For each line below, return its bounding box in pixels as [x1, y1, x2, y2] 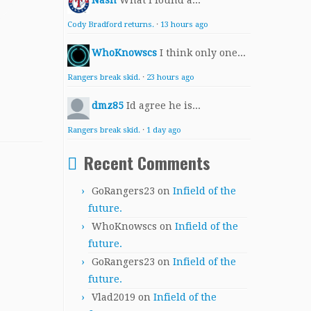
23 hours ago [146, 73, 194, 82]
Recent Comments [84, 150, 210, 175]
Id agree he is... [126, 100, 201, 111]
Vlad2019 [92, 292, 135, 303]
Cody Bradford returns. [67, 20, 154, 29]
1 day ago [146, 126, 181, 135]
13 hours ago [160, 20, 208, 29]
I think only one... [160, 47, 246, 58]
